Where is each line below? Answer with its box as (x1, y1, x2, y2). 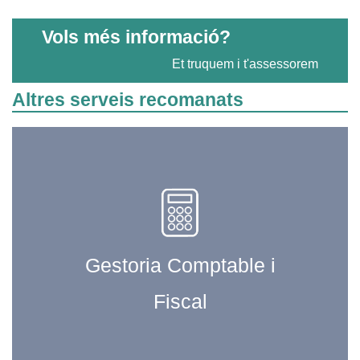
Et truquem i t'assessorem (172, 57, 318, 72)
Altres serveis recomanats (12, 89, 243, 111)
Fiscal (153, 290, 207, 313)
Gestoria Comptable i (84, 254, 276, 277)
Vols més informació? (42, 27, 231, 48)
